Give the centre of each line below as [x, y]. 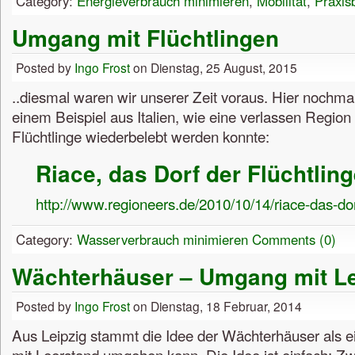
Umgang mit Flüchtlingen [145, 38]
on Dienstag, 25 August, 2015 [214, 67]
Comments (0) [294, 240]
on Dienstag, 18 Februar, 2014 [216, 306]
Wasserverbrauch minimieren [162, 240]
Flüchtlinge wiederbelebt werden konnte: [141, 136]
